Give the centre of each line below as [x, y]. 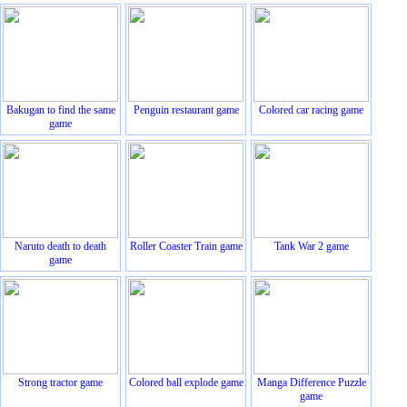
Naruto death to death [60, 246]
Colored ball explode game [186, 382]
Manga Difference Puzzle [311, 382]
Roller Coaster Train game [186, 246]
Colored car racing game [311, 109]
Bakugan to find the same [60, 109]
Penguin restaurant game [186, 109]
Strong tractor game [60, 382]
